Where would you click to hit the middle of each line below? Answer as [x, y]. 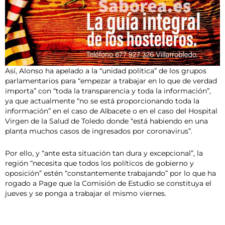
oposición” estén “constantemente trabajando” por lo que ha [110, 173]
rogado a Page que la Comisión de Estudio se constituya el [108, 183]
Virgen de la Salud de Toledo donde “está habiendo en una [106, 121]
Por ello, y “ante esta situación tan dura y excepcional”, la [104, 153]
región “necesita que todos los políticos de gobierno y [99, 163]
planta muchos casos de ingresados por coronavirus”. [99, 131]
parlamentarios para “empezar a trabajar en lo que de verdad [111, 81]
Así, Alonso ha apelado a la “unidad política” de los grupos [106, 71]
